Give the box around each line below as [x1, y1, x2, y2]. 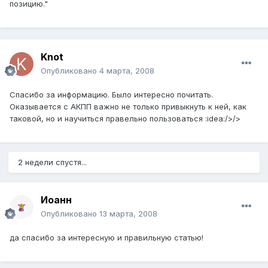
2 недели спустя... [18, 157, 87, 167]
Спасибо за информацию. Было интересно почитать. [10, 90, 213, 100]
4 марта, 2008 [99, 66, 154, 76]
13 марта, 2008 [99, 209, 157, 219]
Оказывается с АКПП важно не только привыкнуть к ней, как [10, 102, 246, 112]
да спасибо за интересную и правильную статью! [10, 233, 203, 243]
